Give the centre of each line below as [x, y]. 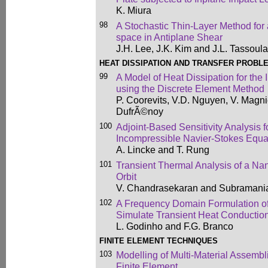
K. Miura [134, 10]
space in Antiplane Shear [169, 37]
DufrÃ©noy [140, 111]
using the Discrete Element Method [190, 89]
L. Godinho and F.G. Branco [175, 226]
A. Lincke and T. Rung [163, 150]
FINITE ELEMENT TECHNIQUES [159, 241]
